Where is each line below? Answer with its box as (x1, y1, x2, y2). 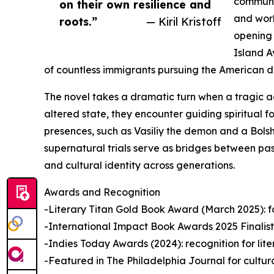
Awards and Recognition (44, 186, 160, 199)
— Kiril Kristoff (146, 15, 221, 29)
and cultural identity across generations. (44, 159, 235, 172)
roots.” (59, 15, 97, 29)
